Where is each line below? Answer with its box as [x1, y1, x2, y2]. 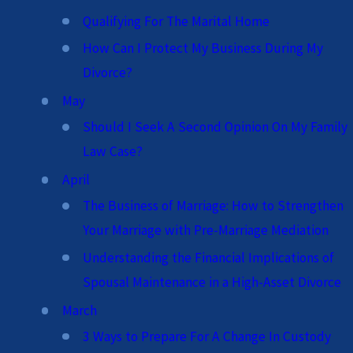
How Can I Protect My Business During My [83, 39, 324, 58]
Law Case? [83, 143, 143, 161]
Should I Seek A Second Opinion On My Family [83, 118, 348, 136]
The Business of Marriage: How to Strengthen [83, 197, 344, 215]
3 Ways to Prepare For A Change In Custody [83, 327, 332, 345]
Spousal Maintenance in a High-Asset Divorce [83, 273, 342, 291]
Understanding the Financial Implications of [83, 248, 335, 266]
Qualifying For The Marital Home [83, 12, 270, 30]
